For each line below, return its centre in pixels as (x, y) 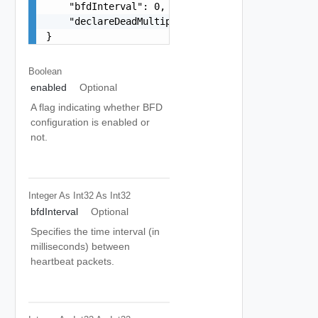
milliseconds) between (80, 246)
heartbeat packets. (72, 261)
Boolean (45, 71)
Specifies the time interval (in (95, 231)
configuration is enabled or (90, 122)
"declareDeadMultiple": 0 (125, 21)
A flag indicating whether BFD (97, 107)
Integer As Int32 (61, 195)
